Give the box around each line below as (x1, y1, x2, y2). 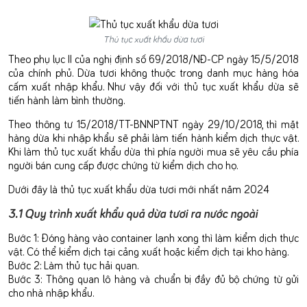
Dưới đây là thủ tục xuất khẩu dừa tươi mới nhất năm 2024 (8, 181, 269, 195)
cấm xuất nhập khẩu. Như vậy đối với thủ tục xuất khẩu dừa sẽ (8, 78, 299, 93)
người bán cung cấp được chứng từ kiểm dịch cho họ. (8, 157, 238, 171)
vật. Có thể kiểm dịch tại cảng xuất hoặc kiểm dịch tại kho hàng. (8, 243, 288, 258)
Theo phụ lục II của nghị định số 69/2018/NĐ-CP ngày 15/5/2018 (8, 51, 299, 65)
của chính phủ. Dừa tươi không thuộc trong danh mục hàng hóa (8, 64, 299, 79)
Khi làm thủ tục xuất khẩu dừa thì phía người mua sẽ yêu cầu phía (8, 143, 299, 158)
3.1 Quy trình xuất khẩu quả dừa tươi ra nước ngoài (8, 204, 258, 221)
